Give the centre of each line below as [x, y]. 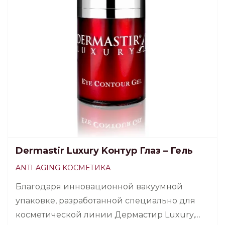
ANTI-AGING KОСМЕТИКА [63, 168]
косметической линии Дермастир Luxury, [105, 215]
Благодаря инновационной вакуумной [99, 187]
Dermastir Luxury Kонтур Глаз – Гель [104, 151]
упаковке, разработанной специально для [105, 201]
